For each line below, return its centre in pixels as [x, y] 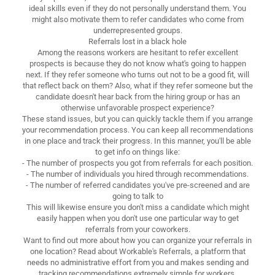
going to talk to [137, 196]
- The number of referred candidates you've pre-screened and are [137, 185]
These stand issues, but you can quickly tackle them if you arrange [137, 118]
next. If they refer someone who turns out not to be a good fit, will [137, 74]
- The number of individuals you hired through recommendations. [137, 174]
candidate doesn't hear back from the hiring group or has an [137, 96]
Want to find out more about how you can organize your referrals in [137, 240]
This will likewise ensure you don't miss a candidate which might [137, 207]
